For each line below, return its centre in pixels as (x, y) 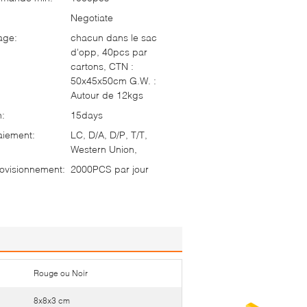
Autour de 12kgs (107, 95)
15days (87, 115)
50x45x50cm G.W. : (113, 81)
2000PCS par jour (110, 169)
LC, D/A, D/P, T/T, (109, 135)
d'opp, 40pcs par (109, 52)
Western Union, (104, 149)
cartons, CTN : (102, 66)
